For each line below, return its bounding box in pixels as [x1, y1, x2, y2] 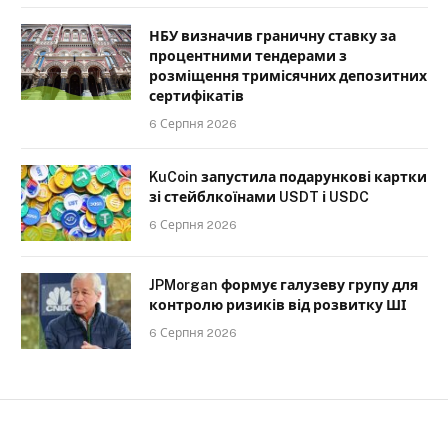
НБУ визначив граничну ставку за [149, 27, 396, 44]
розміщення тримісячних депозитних [149, 67, 427, 84]
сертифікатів [149, 87, 244, 104]
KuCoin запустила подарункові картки [149, 168, 427, 185]
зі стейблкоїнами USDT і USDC [149, 188, 369, 205]
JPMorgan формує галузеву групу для [149, 276, 418, 293]
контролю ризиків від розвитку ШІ [149, 296, 406, 313]
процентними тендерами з [149, 47, 347, 64]
